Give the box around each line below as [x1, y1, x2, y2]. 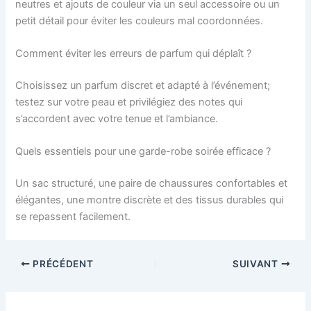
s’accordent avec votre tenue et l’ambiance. [15, 112, 219, 125]
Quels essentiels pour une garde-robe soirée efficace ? [15, 145, 271, 158]
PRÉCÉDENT [30, 258, 94, 269]
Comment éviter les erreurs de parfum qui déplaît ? [15, 47, 252, 60]
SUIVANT [233, 258, 281, 269]
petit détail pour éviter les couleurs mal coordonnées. [15, 14, 264, 27]
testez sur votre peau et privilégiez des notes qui [15, 95, 243, 108]
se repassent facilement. [15, 210, 131, 224]
